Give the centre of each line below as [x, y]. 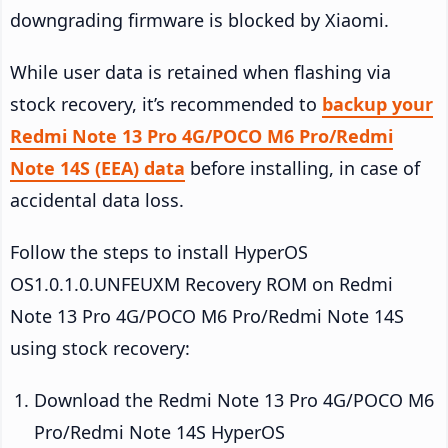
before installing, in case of [302, 167]
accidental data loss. [97, 199]
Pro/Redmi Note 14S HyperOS [159, 431]
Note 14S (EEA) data [97, 167]
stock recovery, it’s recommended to [166, 103]
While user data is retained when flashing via [200, 71]
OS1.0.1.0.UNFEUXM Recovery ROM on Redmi [201, 283]
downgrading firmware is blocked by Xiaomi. [199, 19]
